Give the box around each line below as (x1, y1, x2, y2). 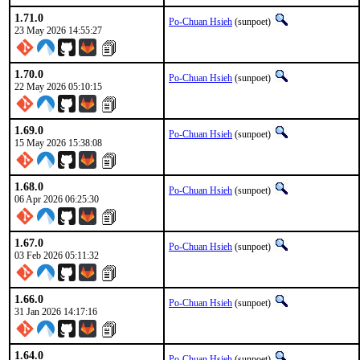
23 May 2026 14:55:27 (14, 25, 102, 36)
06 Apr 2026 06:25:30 (14, 194, 99, 205)
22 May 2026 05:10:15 (14, 81, 102, 92)
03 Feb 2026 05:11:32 (14, 250, 99, 261)
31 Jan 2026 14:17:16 (14, 306, 97, 317)
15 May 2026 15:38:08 (14, 137, 102, 149)
